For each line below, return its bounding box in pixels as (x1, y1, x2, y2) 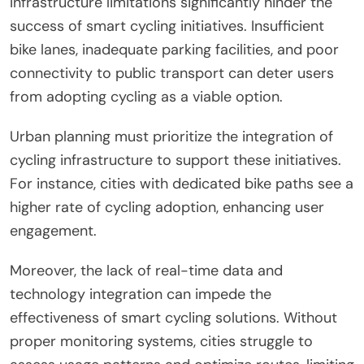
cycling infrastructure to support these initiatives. (10, 150, 341, 171)
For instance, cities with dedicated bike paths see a (10, 174, 353, 194)
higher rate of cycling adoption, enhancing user (10, 197, 324, 218)
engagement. (10, 221, 97, 241)
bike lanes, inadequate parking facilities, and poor (10, 40, 339, 60)
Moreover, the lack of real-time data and (10, 261, 283, 281)
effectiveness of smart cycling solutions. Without (10, 308, 337, 328)
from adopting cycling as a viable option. (10, 87, 283, 107)
